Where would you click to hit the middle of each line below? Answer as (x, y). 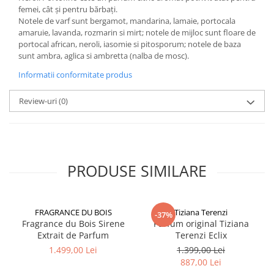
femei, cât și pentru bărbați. (68, 9)
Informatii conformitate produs (75, 75)
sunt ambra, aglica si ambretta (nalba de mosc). (104, 56)
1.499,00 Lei (73, 250)
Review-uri (39, 101)
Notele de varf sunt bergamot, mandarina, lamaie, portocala (127, 21)
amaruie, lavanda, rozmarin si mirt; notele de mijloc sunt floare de (137, 33)
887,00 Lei (201, 262)
